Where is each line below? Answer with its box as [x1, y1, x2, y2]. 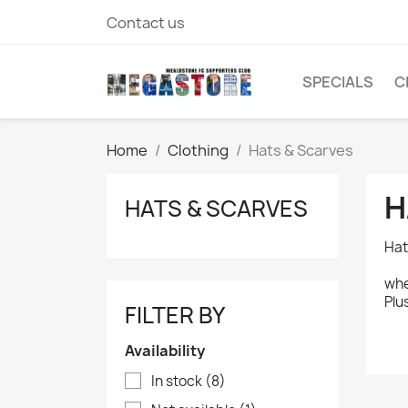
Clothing [168, 140, 229, 160]
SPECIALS [302, 72, 373, 92]
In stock [151, 372, 205, 391]
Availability [125, 341, 205, 361]
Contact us [107, 13, 185, 33]
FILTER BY [125, 300, 225, 331]
